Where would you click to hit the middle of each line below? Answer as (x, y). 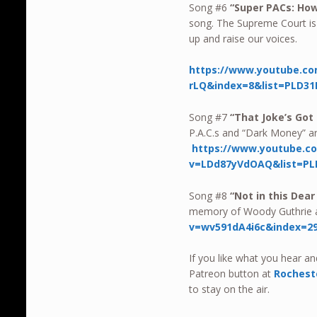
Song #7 (210, 117)
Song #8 (210, 195)
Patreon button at (232, 274)
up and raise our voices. (243, 38)
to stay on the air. (230, 289)
